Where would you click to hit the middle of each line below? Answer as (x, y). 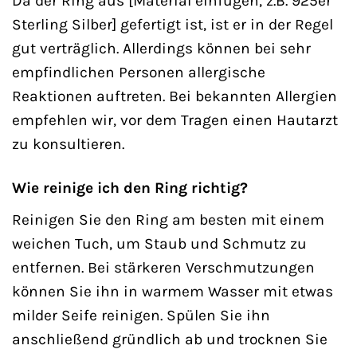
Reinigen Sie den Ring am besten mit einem (168, 219)
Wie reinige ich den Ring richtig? (130, 188)
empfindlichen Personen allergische (139, 73)
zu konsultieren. (68, 144)
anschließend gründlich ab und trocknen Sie (170, 339)
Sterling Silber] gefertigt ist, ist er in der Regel (173, 25)
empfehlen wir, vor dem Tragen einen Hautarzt (175, 120)
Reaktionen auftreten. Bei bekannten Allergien (175, 96)
